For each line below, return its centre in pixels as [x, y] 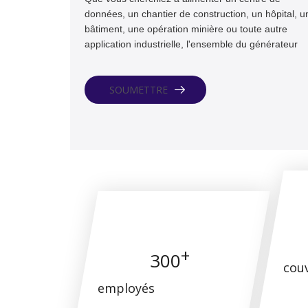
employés [126, 288]
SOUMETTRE [138, 90]
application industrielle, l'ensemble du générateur [191, 44]
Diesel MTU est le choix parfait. [152, 59]
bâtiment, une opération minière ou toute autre [186, 29]
